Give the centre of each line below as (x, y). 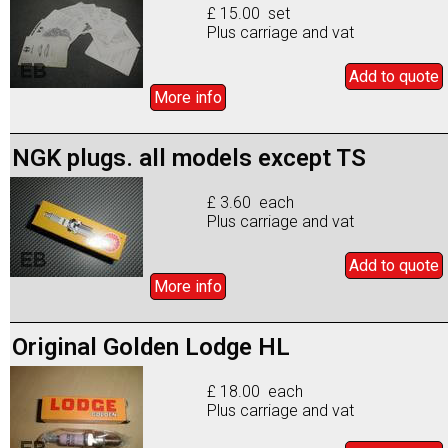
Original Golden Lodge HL (151, 346)
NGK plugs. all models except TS (189, 157)
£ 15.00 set (249, 13)
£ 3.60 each (251, 202)
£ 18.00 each (255, 391)
